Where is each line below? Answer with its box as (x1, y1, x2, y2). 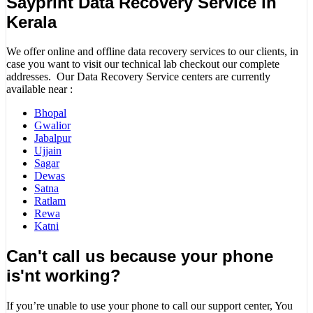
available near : (6, 83, 73, 96)
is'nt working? (6, 266, 121, 286)
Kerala (6, 12, 57, 31)
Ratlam (34, 195, 66, 208)
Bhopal (34, 107, 66, 119)
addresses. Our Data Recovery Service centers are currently (6, 71, 270, 83)
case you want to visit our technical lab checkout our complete (6, 58, 279, 71)
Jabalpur (34, 132, 71, 145)
